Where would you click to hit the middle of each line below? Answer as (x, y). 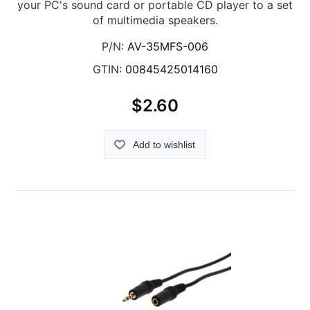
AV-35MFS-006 (168, 47)
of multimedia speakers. (155, 20)
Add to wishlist (164, 144)
